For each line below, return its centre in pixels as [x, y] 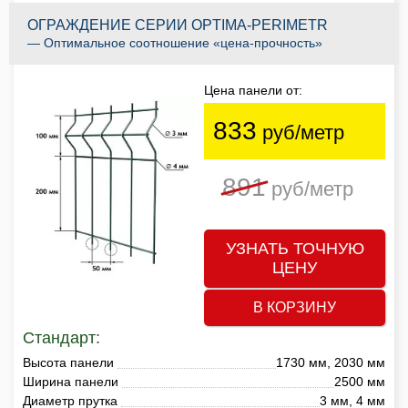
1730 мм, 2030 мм [331, 362]
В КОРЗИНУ [295, 307]
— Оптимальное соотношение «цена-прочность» [175, 42]
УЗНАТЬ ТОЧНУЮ [295, 248]
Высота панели [68, 362]
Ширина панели [71, 381]
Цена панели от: [253, 90]
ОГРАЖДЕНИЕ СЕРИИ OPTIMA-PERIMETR [178, 25]
